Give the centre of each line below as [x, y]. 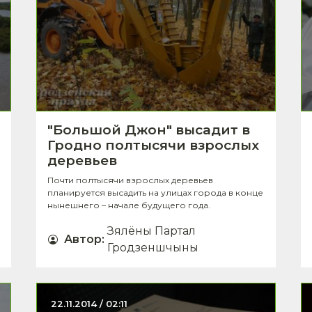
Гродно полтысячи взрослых [153, 145]
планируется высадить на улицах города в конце [155, 192]
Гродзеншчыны [153, 247]
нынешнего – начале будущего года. [129, 205]
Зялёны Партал [151, 231]
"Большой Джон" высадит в [149, 130]
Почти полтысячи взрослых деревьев [130, 180]
